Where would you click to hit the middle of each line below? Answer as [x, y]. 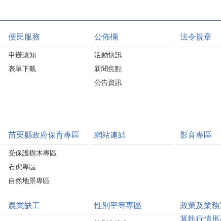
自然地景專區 [29, 181]
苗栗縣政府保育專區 [44, 135]
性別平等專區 [118, 205]
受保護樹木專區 [33, 153]
